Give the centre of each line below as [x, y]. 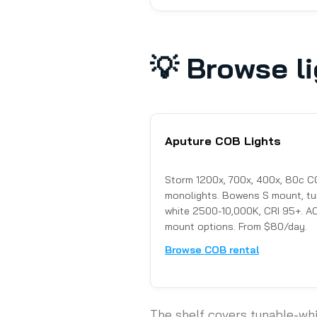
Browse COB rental [212, 250]
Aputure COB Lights [223, 141]
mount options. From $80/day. [236, 227]
